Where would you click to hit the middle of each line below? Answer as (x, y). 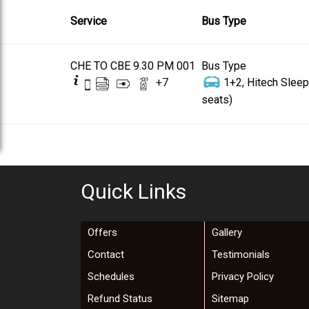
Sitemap (230, 298)
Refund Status (120, 298)
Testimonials (240, 254)
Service (89, 21)
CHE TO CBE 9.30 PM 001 (133, 66)
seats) (217, 99)
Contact (106, 254)
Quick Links (133, 191)
